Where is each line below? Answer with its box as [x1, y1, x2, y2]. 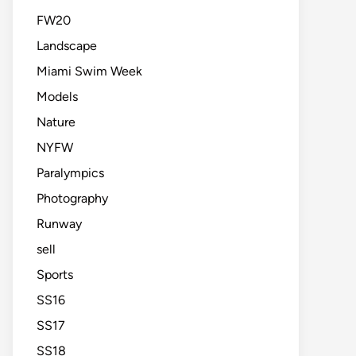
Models [37, 89, 78, 104]
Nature [37, 114, 75, 130]
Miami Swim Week [37, 64, 142, 79]
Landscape [37, 38, 97, 53]
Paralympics [37, 165, 104, 180]
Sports [37, 267, 73, 282]
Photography [37, 191, 108, 206]
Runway [37, 216, 82, 231]
